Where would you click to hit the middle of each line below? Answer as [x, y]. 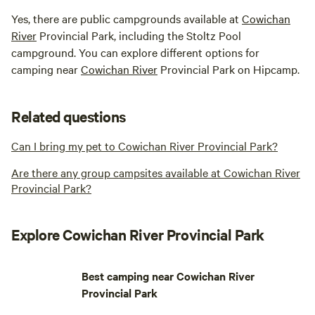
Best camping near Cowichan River [168, 276]
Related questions [69, 116]
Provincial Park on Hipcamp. [229, 69]
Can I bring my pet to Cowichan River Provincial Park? [144, 146]
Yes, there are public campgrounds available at [127, 19]
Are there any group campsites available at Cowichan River [156, 173]
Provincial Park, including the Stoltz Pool [139, 36]
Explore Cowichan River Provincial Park [138, 234]
